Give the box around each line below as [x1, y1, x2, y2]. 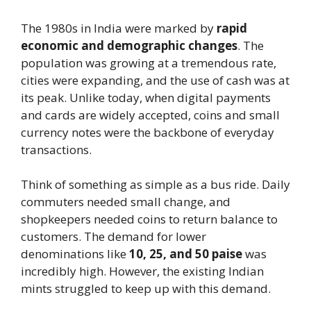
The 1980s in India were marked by [21, 19, 217, 36]
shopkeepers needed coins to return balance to [21, 211, 278, 227]
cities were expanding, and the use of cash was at [21, 72, 289, 88]
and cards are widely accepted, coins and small [21, 106, 280, 123]
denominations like [21, 246, 129, 262]
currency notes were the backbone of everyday [21, 124, 274, 140]
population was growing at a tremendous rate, [21, 54, 276, 71]
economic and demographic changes [21, 37, 237, 53]
